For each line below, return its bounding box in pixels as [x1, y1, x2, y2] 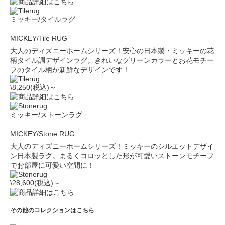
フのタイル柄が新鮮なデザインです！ [10, 66, 130, 74]
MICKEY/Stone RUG [10, 130, 75, 138]
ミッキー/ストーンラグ [10, 110, 82, 119]
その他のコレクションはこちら [10, 207, 94, 214]
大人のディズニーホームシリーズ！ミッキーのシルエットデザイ [10, 142, 214, 150]
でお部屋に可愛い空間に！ [10, 161, 94, 169]
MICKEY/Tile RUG [10, 34, 67, 42]
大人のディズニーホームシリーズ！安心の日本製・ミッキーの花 [10, 47, 214, 55]
